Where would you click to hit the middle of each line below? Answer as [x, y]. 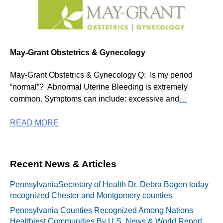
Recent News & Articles [63, 164]
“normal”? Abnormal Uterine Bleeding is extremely [99, 87]
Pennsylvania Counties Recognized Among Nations [102, 210]
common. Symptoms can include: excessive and [95, 99]
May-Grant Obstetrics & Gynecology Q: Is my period [101, 75]
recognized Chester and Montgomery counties [91, 195]
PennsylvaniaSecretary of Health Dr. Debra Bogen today [109, 184]
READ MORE [34, 123]
